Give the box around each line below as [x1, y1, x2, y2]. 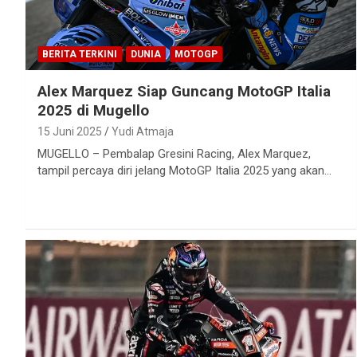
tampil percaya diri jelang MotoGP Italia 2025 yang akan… [37, 163, 331, 178]
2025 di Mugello [37, 100, 149, 120]
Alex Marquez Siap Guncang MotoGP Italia [37, 81, 331, 100]
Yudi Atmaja [112, 124, 174, 138]
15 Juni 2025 [37, 124, 102, 138]
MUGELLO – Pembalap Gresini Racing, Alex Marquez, [37, 146, 311, 161]
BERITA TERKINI [42, 48, 117, 60]
